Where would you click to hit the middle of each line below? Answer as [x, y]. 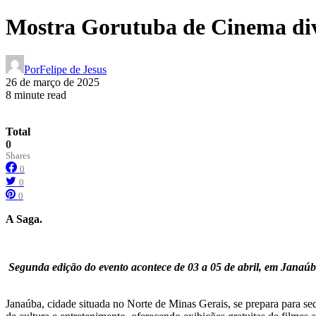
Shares [18, 156]
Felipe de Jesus [73, 69]
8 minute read [36, 95]
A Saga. [25, 219]
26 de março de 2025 [53, 82]
